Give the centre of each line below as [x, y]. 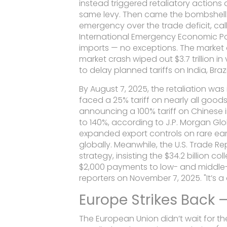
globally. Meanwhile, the [127, 145]
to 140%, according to [123, 123]
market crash [105, 59]
